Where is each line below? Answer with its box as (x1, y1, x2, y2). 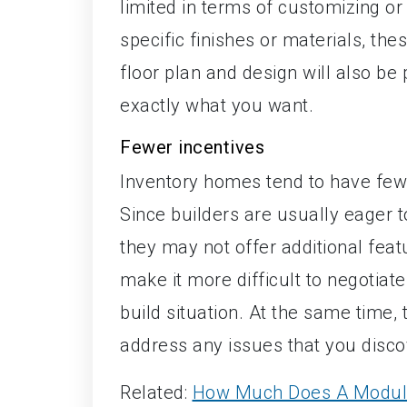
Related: (120, 381, 193, 403)
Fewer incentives (120, 135, 264, 158)
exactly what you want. (120, 94, 313, 116)
